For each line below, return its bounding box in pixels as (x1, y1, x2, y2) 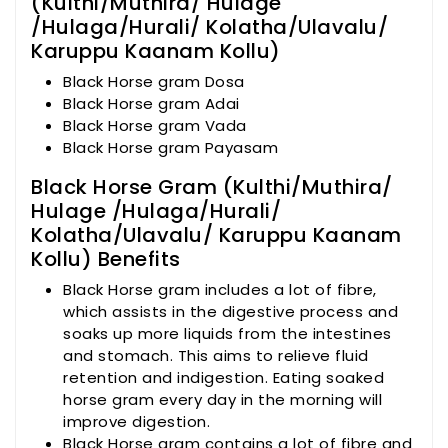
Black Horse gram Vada (63, 115, 247, 137)
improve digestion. (63, 411, 210, 433)
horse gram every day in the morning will (63, 389, 382, 411)
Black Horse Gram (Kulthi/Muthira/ (31, 173, 393, 202)
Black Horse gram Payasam (63, 137, 278, 159)
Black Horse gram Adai (63, 93, 240, 115)
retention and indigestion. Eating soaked (63, 367, 384, 389)
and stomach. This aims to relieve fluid (63, 345, 369, 367)
